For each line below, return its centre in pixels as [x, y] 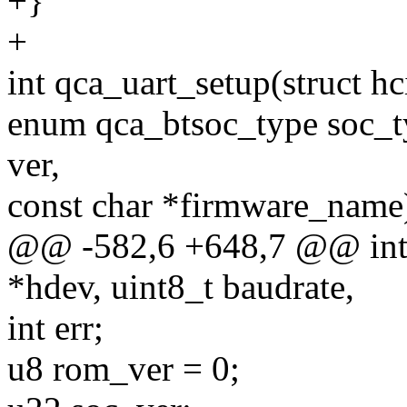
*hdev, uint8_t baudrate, [181, 287]
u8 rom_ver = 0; [124, 369]
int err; [55, 328]
